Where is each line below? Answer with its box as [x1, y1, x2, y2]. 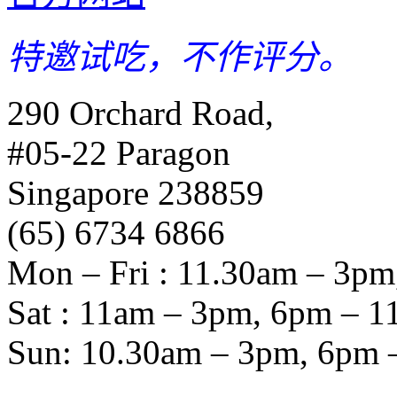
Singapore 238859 [7, 173, 264, 212]
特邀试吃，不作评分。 [7, 37, 353, 76]
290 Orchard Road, [7, 93, 274, 132]
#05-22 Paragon [7, 133, 230, 172]
